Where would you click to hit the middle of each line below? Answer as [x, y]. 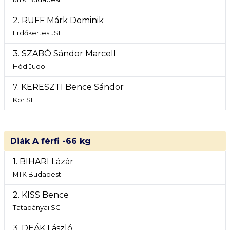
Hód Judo [29, 66]
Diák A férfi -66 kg [51, 141]
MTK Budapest [37, 174]
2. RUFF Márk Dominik [58, 20]
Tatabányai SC [36, 208]
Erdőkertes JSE [38, 33]
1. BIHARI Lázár [43, 161]
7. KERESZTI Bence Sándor [68, 87]
